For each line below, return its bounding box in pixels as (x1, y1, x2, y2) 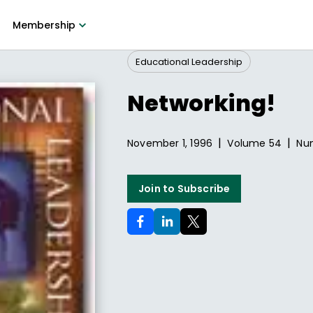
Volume (227, 136, 269, 150)
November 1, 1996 (127, 136, 213, 150)
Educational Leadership (136, 54, 242, 68)
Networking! (127, 87, 276, 119)
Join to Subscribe (138, 182, 231, 196)
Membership (12, 18, 75, 32)
